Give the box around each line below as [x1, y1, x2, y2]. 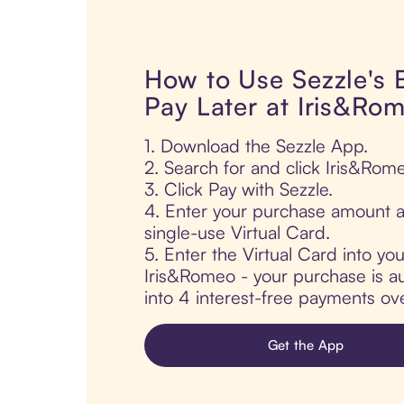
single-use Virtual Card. [144, 221, 330, 244]
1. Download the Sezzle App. [144, 134, 368, 158]
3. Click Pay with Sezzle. [144, 178, 333, 201]
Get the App [267, 336, 344, 354]
